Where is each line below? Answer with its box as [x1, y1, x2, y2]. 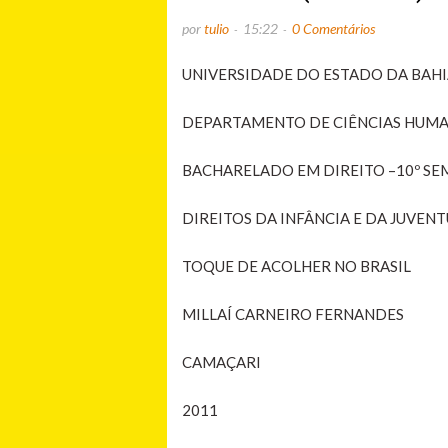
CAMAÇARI [182, 352, 261, 371]
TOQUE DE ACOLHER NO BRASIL [182, 256, 411, 275]
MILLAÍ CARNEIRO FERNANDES [182, 304, 404, 323]
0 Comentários [292, 19, 375, 37]
